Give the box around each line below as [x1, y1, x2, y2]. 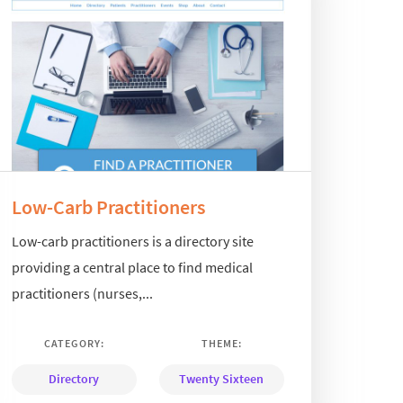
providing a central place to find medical [11, 258, 253, 277]
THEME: [201, 336, 242, 351]
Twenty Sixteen [179, 371, 264, 388]
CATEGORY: [43, 336, 104, 351]
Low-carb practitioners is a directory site [11, 232, 254, 251]
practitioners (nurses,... [11, 284, 153, 303]
